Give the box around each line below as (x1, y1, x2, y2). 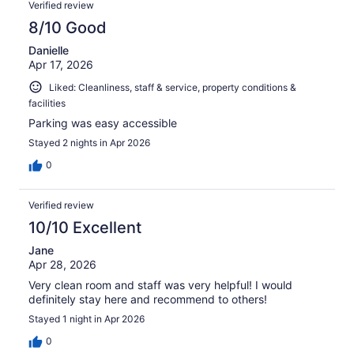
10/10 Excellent (28, 218, 141, 238)
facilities (28, 97, 66, 110)
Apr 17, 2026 (28, 57, 93, 71)
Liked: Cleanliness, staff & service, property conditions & (49, 81, 296, 93)
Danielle (28, 43, 69, 57)
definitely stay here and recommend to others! (28, 292, 267, 307)
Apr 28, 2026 (28, 258, 96, 272)
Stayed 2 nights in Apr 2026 (28, 137, 150, 149)
